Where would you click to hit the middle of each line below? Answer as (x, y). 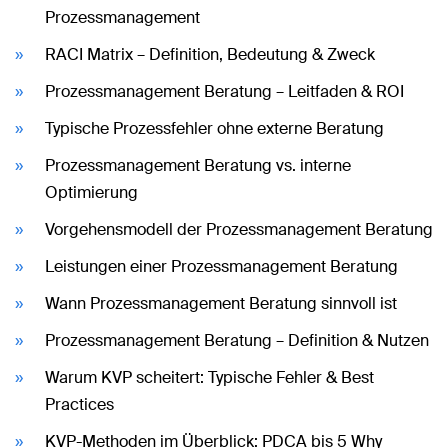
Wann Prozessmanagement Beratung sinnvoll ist (221, 303)
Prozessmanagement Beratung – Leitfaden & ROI (224, 91)
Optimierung (91, 192)
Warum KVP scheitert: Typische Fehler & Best (209, 377)
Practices (79, 404)
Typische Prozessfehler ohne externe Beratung (214, 128)
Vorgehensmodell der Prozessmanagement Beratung (239, 229)
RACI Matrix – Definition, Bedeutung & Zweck (210, 54)
